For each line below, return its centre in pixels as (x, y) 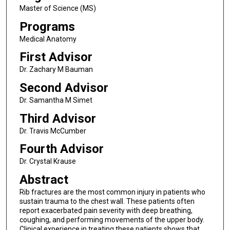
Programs (47, 26)
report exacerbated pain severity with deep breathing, (106, 210)
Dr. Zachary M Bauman (56, 70)
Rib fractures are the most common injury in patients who (112, 192)
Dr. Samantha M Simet (56, 100)
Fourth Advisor (61, 149)
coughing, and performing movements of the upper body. (112, 219)
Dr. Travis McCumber (53, 131)
